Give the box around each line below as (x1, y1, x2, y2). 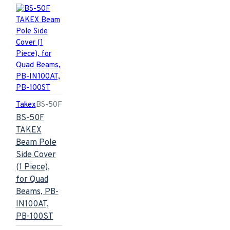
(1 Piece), (15, 162, 50, 172)
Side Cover (15, 149, 56, 160)
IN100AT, (15, 199, 49, 209)
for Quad (15, 174, 48, 185)
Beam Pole (15, 137, 56, 148)
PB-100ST (15, 211, 53, 222)
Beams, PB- (15, 186, 59, 197)
